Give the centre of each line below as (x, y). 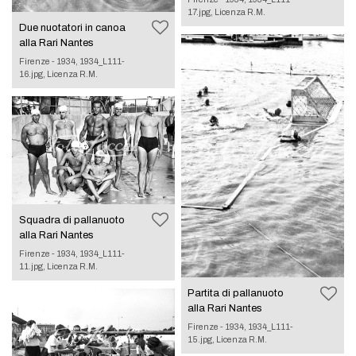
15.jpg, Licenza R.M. (228, 340)
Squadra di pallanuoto (72, 221)
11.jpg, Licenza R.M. (58, 267)
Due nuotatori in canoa (72, 27)
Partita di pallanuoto (236, 294)
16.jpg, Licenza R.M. (58, 74)
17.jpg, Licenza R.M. (227, 12)
